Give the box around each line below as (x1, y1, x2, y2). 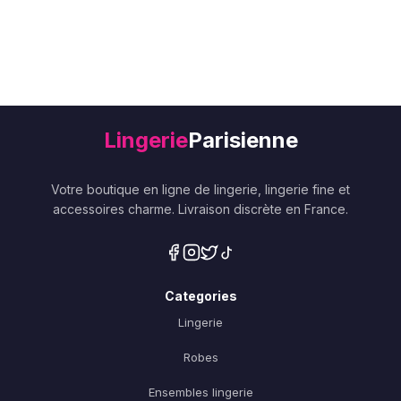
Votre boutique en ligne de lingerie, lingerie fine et (51, 182, 350, 197)
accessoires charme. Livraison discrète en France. (53, 201, 348, 217)
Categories (164, 288, 237, 303)
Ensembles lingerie (148, 385, 253, 399)
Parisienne (187, 127, 298, 153)
